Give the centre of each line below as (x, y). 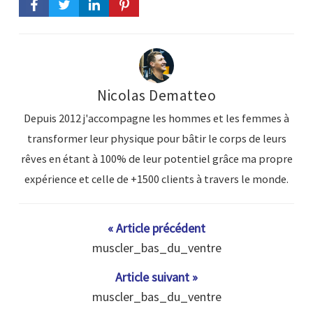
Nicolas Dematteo (156, 96)
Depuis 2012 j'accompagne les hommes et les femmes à (156, 118)
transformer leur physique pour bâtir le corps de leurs (156, 139)
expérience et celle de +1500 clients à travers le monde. (156, 179)
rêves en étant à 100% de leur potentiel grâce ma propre (156, 159)
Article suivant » (156, 277)
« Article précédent (156, 228)
